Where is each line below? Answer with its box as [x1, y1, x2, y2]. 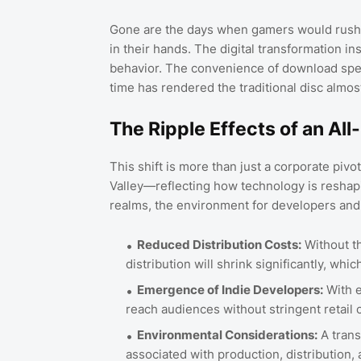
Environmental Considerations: [136, 327, 317, 343]
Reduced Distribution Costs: [136, 237, 301, 253]
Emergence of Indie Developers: [136, 282, 323, 298]
